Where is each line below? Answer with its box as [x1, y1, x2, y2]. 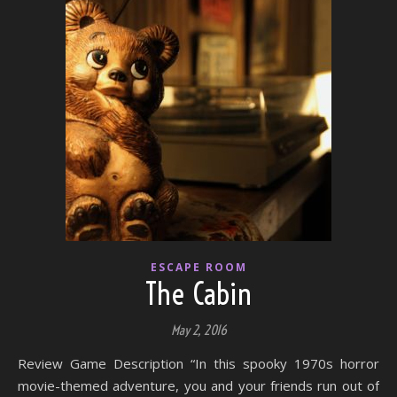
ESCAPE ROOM [150, 260, 247, 275]
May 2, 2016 [170, 322, 227, 339]
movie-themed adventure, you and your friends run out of [18, 377, 379, 394]
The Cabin [144, 276, 253, 313]
